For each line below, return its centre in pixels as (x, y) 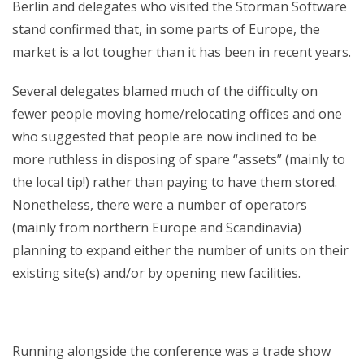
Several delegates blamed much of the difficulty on (165, 91)
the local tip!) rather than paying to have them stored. (175, 182)
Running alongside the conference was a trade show (171, 351)
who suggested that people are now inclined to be (165, 136)
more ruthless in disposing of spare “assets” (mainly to (179, 159)
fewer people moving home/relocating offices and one (177, 113)
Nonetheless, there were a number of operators (160, 204)
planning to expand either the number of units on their (180, 250)
